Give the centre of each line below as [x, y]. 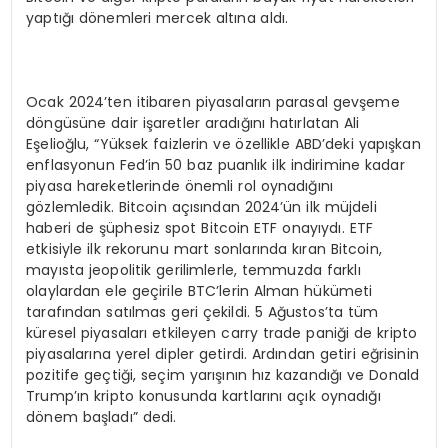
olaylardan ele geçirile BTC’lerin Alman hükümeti [199, 290]
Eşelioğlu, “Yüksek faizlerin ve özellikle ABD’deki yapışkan [223, 143]
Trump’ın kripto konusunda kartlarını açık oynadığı [203, 395]
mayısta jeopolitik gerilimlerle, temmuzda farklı [193, 269]
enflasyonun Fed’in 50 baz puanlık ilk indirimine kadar [215, 164]
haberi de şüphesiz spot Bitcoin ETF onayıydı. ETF [199, 227]
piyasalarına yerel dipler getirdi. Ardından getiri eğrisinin [222, 353]
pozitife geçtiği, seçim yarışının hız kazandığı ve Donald [223, 374]
